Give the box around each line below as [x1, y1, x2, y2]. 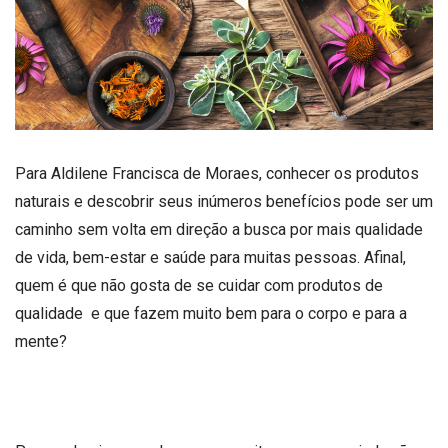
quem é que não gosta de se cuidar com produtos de [15, 276, 383, 295]
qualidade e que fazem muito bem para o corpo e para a [15, 304, 407, 323]
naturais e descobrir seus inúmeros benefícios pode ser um [15, 192, 433, 211]
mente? [15, 332, 67, 351]
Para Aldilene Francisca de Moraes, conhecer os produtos [15, 164, 419, 183]
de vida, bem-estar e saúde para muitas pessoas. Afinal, [15, 248, 406, 267]
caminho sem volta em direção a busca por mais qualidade [15, 220, 423, 239]
